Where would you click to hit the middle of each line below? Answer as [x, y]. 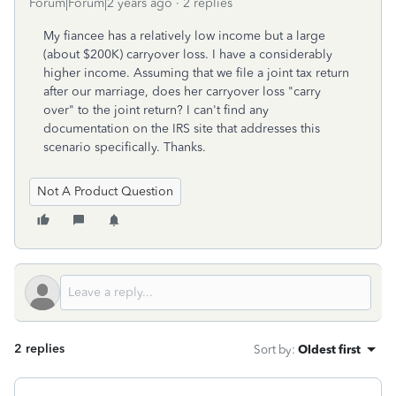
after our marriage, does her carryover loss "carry [182, 91]
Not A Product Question [105, 191]
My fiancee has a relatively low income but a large [184, 36]
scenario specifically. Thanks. [125, 147]
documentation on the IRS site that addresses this [182, 129]
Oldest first [329, 349]
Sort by [273, 349]
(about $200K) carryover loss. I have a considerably [188, 54]
